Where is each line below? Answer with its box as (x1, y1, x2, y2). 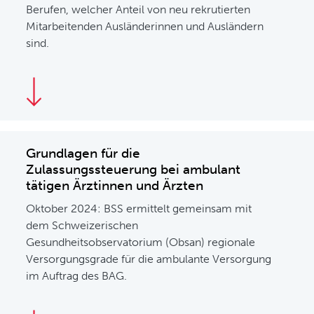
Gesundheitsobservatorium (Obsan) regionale (26, 235, 256, 249)
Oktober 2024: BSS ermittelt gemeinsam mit (26, 202, 252, 215)
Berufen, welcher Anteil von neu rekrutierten (26, 3, 251, 16)
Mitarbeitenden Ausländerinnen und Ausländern (26, 20, 264, 33)
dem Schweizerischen (26, 219, 139, 232)
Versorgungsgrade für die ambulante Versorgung (26, 252, 272, 266)
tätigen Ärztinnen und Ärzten (26, 177, 204, 193)
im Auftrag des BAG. (26, 269, 128, 282)
